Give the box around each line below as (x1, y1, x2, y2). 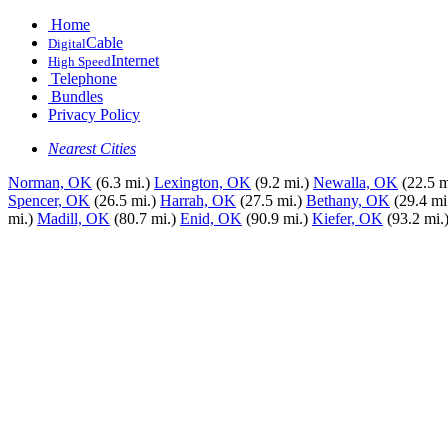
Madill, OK (37, 210, 110, 227)
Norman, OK (8, 174, 92, 191)
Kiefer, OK (312, 210, 383, 227)
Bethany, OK (306, 192, 390, 209)
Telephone (51, 70, 117, 87)
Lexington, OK (154, 174, 251, 191)
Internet (111, 52, 159, 69)
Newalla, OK (313, 174, 398, 191)
